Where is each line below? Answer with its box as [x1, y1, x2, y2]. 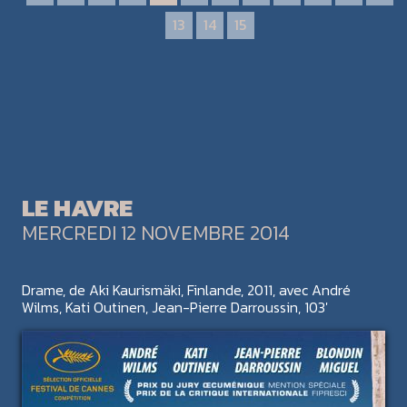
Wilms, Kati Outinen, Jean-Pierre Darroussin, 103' [21, 295, 328, 318]
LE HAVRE [21, 188, 133, 226]
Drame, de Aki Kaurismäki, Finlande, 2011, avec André [21, 278, 351, 301]
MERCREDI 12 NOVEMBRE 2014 [21, 217, 290, 248]
